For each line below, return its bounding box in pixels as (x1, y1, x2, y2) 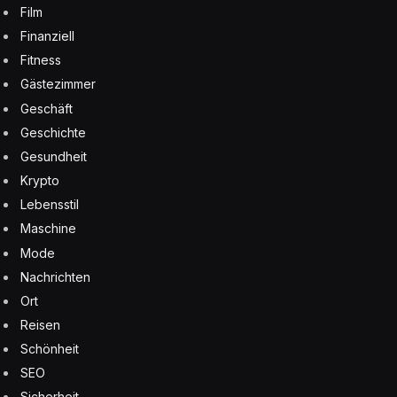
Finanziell (20, 28, 74, 44)
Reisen (20, 317, 60, 333)
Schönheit (20, 341, 79, 357)
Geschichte (20, 124, 86, 140)
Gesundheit (20, 148, 87, 164)
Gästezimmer (20, 76, 96, 92)
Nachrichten (20, 269, 90, 284)
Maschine (20, 221, 76, 237)
